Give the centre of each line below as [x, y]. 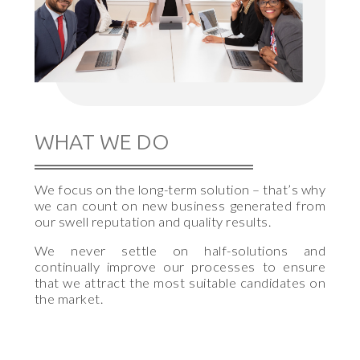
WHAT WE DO [102, 142]
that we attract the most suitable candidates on [180, 283]
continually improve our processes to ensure [180, 267]
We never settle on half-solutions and [180, 251]
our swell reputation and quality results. [153, 221]
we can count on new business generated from [180, 205]
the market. [69, 299]
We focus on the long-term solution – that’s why [180, 189]
